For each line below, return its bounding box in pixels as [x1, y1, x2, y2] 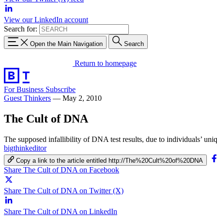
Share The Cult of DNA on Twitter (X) [4, 186, 124, 195]
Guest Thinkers [4, 93, 51, 102]
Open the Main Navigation [30, 40, 103, 47]
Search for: [4, 25, 37, 33]
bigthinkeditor [4, 143, 46, 152]
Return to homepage [75, 59, 137, 67]
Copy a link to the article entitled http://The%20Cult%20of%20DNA [16, 156, 203, 164]
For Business [4, 85, 46, 93]
